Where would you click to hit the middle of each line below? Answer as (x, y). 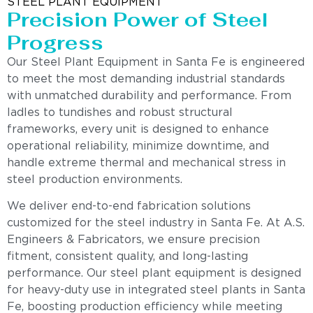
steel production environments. (95, 180)
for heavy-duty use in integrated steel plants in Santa (156, 291)
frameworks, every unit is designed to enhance (138, 129)
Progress (55, 42)
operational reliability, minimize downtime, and (138, 146)
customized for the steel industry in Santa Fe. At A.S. (156, 224)
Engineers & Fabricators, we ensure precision (133, 240)
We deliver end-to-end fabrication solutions (129, 207)
